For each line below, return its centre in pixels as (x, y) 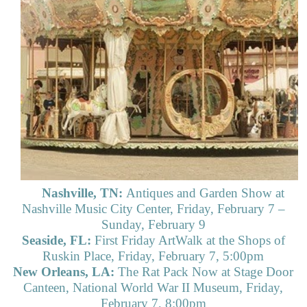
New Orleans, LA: (66, 272)
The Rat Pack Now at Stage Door (206, 272)
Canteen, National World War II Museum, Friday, (153, 288)
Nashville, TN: (84, 193)
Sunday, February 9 (153, 225)
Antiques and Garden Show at (205, 193)
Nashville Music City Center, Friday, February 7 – (153, 209)
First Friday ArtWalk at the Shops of (188, 241)
